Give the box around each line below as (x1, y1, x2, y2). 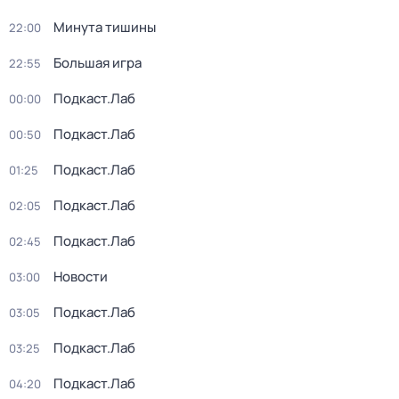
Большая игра (53, 53, 142, 72)
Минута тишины (53, 18, 156, 37)
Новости (53, 267, 108, 286)
